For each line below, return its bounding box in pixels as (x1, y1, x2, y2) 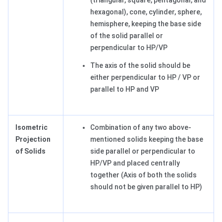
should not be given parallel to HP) (90, 183, 202, 191)
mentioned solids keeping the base (90, 135, 203, 144)
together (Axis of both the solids (90, 171, 197, 179)
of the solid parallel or (90, 32, 163, 40)
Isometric (15, 123, 48, 132)
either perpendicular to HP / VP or (90, 73, 200, 82)
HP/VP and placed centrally (90, 159, 180, 167)
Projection (15, 135, 51, 144)
